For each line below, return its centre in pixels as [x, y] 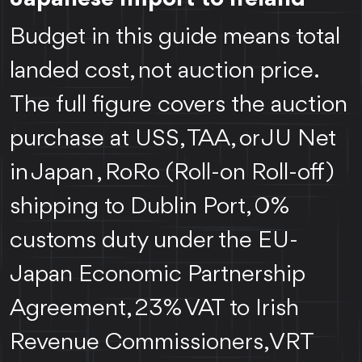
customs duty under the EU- [154, 240]
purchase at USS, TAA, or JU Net [173, 139]
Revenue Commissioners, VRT [161, 342]
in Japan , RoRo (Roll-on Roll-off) [172, 173]
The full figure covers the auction [179, 105]
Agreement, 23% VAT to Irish [154, 308]
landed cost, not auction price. [163, 71]
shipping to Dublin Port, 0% [149, 206]
